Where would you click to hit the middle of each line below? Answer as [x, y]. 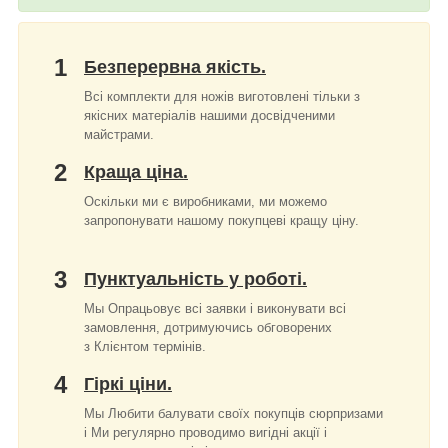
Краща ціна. [136, 171]
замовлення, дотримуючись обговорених [208, 327]
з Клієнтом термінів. [145, 346]
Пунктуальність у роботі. [195, 278]
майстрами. [119, 134]
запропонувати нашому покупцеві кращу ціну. [221, 220]
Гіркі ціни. [128, 383]
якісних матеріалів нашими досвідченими [209, 115]
